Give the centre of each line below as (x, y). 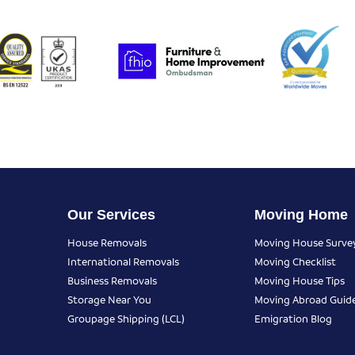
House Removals (107, 242)
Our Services (111, 215)
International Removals (123, 261)
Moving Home (301, 215)
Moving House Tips (300, 281)
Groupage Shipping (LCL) (126, 319)
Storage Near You (109, 300)
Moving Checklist (295, 261)
